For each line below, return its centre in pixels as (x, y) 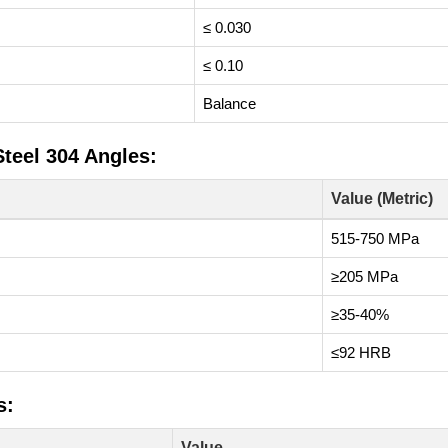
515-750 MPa (375, 238)
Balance (229, 103)
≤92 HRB (361, 352)
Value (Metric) (382, 198)
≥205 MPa (364, 276)
